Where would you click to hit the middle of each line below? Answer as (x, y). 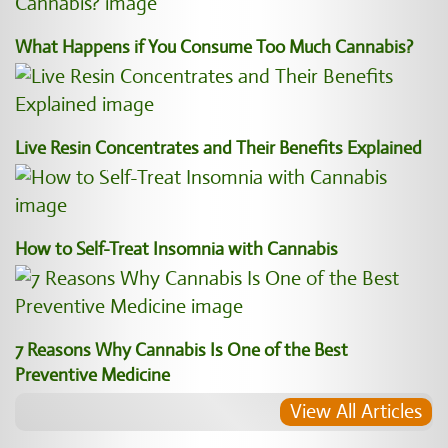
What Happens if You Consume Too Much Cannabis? (214, 47)
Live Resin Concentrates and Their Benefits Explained (218, 148)
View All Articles (356, 411)
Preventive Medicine (92, 375)
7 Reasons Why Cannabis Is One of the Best (181, 350)
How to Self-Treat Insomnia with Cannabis (176, 249)
